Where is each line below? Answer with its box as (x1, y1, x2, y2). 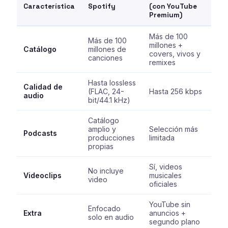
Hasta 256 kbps (149, 87, 202, 96)
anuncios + (149, 209, 186, 218)
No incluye (88, 166, 124, 176)
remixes (149, 58, 176, 67)
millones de (88, 45, 126, 54)
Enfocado (88, 204, 121, 213)
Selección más (149, 125, 198, 134)
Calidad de (23, 82, 63, 92)
